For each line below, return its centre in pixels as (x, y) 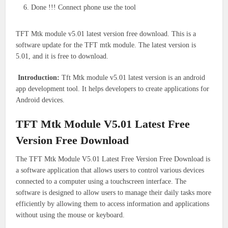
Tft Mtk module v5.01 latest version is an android (133, 77)
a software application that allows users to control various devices (110, 170)
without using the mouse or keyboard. (70, 215)
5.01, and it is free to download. (62, 56)
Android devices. (40, 100)
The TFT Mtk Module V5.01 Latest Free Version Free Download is (113, 159)
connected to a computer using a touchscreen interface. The (101, 181)
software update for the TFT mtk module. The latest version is (106, 45)
